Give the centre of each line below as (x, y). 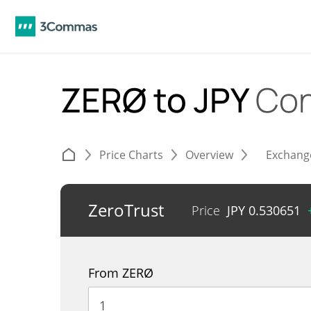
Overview (209, 155)
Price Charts (131, 155)
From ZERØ (121, 273)
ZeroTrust (126, 210)
